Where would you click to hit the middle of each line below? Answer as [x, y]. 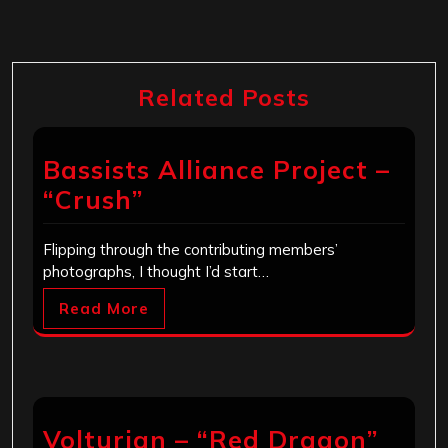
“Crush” [93, 200]
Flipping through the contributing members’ [190, 250]
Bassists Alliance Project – [216, 170]
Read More [104, 309]
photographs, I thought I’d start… [156, 272]
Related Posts [224, 97]
